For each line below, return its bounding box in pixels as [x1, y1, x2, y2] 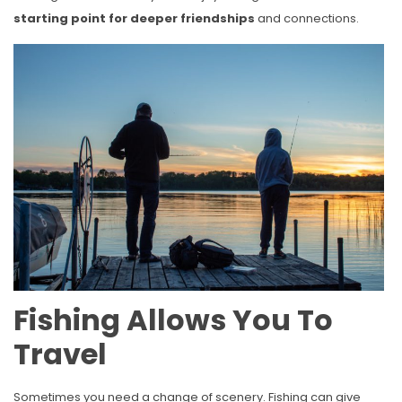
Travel [13, 334, 107, 375]
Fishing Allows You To [13, 300, 333, 341]
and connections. [258, 10, 359, 28]
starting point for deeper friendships [13, 10, 258, 28]
